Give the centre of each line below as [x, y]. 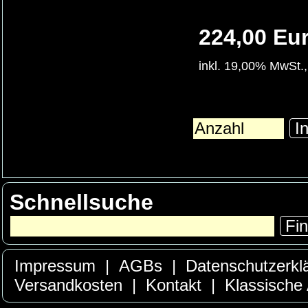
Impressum [55, 266]
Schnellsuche [81, 202]
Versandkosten [68, 285]
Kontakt [174, 285]
